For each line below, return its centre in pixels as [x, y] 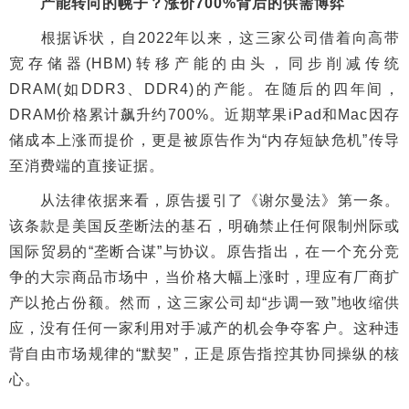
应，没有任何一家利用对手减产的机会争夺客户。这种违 [204, 328]
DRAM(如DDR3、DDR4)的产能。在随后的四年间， [204, 89]
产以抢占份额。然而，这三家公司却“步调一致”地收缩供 [204, 302]
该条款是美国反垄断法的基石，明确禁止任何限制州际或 [204, 225]
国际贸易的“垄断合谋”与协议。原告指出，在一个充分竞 [204, 251]
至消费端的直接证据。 [87, 165]
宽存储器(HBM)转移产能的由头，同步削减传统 [204, 63]
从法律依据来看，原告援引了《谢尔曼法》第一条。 [204, 200]
